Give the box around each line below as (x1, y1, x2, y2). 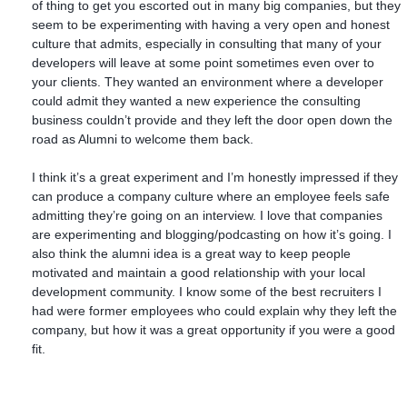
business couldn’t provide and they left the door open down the (32, 112, 392, 127)
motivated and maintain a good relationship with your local (32, 264, 365, 280)
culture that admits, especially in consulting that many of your (32, 35, 382, 51)
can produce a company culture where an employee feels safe (32, 188, 390, 203)
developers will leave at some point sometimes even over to (32, 55, 374, 70)
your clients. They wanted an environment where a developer (32, 74, 383, 89)
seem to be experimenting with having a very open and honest (32, 16, 390, 32)
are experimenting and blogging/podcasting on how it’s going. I (32, 226, 392, 242)
